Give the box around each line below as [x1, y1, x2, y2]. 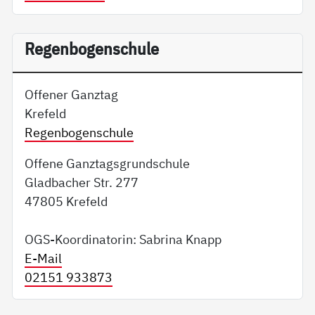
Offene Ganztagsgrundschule [25, 154, 191, 172]
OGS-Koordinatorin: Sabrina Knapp [25, 230, 222, 247]
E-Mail [25, 249, 63, 266]
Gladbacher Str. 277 [25, 173, 139, 191]
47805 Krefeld [25, 192, 108, 210]
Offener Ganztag [25, 85, 119, 103]
